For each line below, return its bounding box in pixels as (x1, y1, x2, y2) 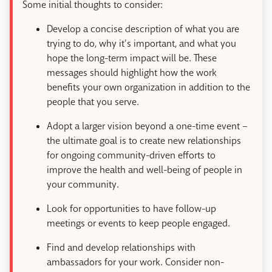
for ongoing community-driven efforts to (47, 149, 216, 162)
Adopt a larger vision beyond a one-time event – (47, 120, 248, 133)
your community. (47, 178, 119, 191)
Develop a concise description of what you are (47, 22, 239, 36)
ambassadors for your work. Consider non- (47, 256, 224, 269)
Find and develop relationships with (47, 241, 195, 254)
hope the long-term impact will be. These (47, 52, 217, 65)
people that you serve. (47, 95, 139, 109)
